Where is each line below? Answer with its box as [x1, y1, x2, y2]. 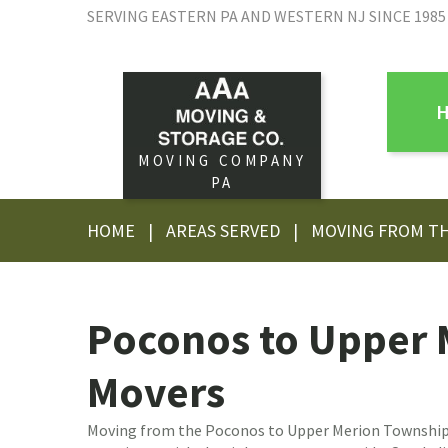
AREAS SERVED [166, 219, 280, 243]
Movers [87, 365, 225, 420]
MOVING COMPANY [138, 151, 306, 171]
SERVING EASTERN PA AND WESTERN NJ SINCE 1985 [87, 6, 446, 26]
